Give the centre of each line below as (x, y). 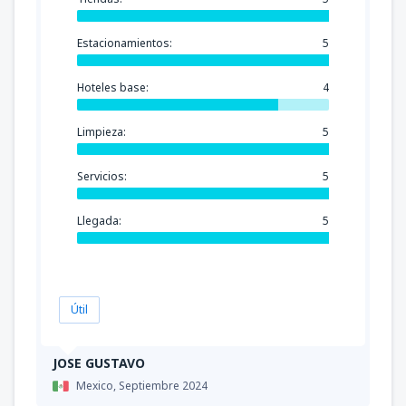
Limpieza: (101, 131)
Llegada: (99, 220)
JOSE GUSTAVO (99, 362)
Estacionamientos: (125, 43)
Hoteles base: (113, 87)
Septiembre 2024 (163, 385)
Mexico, (97, 385)
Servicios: (102, 176)
